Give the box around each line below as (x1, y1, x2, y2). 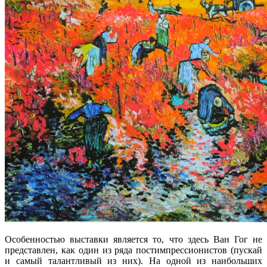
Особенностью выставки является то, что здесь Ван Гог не (5, 234, 262, 244)
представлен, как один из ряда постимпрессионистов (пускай (5, 244, 262, 255)
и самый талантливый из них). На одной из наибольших (5, 255, 262, 266)
